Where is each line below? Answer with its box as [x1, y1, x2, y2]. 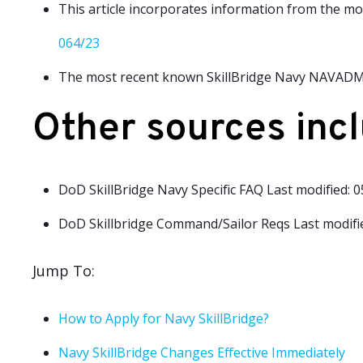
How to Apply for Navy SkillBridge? [58, 310, 269, 327]
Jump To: [32, 261, 95, 280]
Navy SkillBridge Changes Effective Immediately [58, 344, 345, 361]
